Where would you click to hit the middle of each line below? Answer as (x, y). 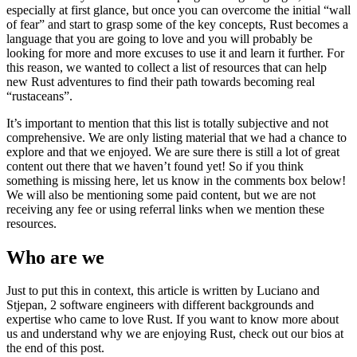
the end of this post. (55, 348)
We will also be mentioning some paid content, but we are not (161, 194)
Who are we (55, 257)
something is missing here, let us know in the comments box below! (176, 180)
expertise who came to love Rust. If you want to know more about (173, 320)
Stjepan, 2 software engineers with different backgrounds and (160, 305)
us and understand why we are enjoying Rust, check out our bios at (175, 334)
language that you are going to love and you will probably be (159, 38)
